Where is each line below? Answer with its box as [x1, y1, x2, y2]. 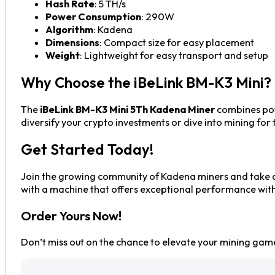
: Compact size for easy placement [99, 36, 254, 49]
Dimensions [45, 36, 99, 49]
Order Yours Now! [20, 207, 122, 224]
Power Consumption [45, 10, 141, 23]
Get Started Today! [20, 139, 153, 158]
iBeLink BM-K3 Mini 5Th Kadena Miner [39, 103, 215, 115]
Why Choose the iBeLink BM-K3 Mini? [20, 73, 271, 92]
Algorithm [45, 23, 93, 36]
